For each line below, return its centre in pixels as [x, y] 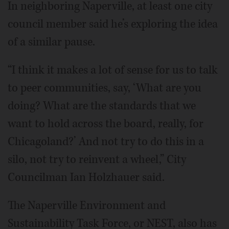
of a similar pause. [51, 42]
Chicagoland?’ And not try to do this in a [106, 142]
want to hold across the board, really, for [106, 124]
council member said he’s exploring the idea [113, 24]
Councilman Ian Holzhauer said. [86, 177]
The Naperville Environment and [87, 205]
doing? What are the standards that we [102, 106]
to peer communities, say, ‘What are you [105, 88]
